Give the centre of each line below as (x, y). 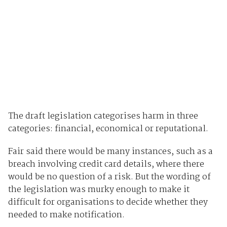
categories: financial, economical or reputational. (108, 129)
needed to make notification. (66, 215)
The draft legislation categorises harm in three (103, 116)
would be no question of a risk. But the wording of (109, 177)
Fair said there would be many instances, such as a (110, 152)
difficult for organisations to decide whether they (108, 202)
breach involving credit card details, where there (106, 164)
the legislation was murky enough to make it (99, 190)
